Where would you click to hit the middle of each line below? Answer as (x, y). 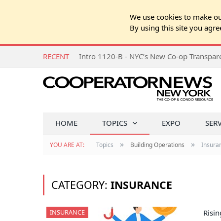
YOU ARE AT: (68, 145)
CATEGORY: (81, 185)
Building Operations (157, 145)
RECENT (56, 56)
